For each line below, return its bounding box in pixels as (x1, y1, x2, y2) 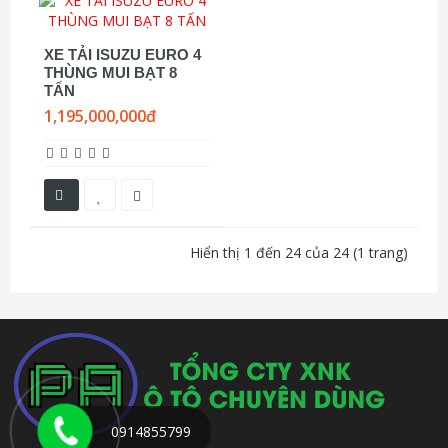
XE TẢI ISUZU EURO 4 (44, 46, 201, 63)
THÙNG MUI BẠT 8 (44, 64, 177, 81)
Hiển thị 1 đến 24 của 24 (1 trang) (190, 243, 408, 262)
